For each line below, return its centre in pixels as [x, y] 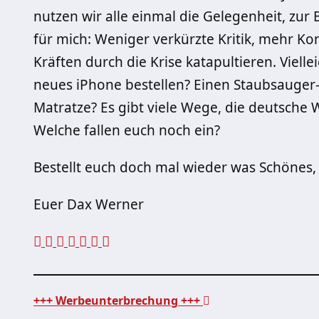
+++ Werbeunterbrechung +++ [118, 300]
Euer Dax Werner [89, 204]
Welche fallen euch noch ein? [127, 130]
